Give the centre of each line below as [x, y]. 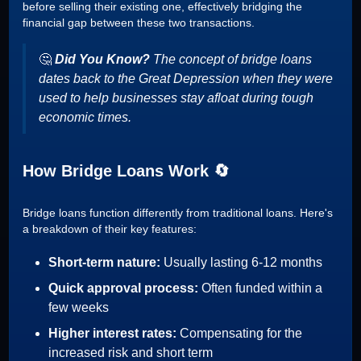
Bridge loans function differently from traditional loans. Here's [178, 213]
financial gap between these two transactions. [139, 23]
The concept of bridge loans [233, 59]
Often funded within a [262, 288]
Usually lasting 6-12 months [243, 262]
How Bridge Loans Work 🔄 [127, 171]
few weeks [79, 307]
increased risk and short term [131, 353]
